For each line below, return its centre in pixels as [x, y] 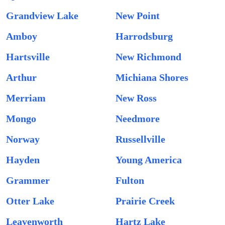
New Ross [136, 98]
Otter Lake [30, 201]
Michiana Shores [152, 77]
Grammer [28, 180]
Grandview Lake [42, 16]
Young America [149, 160]
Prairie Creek [145, 201]
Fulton [130, 180]
